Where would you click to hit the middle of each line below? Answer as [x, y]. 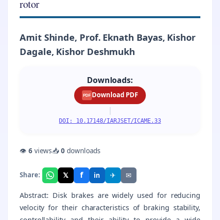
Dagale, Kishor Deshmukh [78, 52]
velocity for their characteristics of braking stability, [110, 207]
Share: [30, 175]
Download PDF [115, 95]
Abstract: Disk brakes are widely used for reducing [110, 195]
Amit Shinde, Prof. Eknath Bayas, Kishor [108, 37]
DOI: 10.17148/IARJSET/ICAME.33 [110, 121]
